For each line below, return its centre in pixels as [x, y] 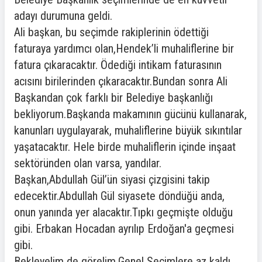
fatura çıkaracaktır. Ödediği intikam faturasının [118, 65]
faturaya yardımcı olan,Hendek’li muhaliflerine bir [124, 49]
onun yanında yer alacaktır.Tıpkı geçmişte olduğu [123, 212]
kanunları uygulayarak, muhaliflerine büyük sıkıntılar [128, 130]
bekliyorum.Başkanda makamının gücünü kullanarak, [130, 114]
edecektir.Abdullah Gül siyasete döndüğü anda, [119, 196]
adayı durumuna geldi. [63, 16]
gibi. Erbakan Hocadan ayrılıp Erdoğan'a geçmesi [124, 229]
